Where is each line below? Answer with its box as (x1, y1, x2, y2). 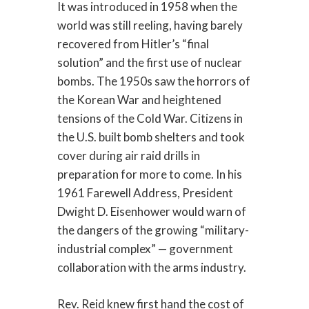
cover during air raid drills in (57, 148, 200, 163)
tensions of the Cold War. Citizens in (57, 111, 243, 126)
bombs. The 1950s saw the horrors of (57, 74, 250, 89)
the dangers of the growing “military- (57, 223, 249, 238)
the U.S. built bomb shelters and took (57, 130, 245, 145)
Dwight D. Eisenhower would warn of (57, 204, 246, 219)
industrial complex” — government (57, 241, 233, 257)
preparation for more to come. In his (57, 167, 242, 182)
